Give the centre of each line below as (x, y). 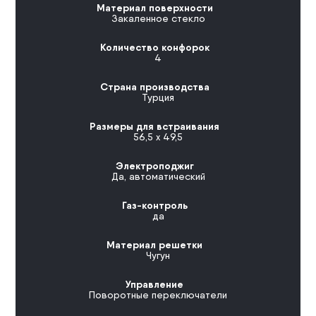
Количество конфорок (154, 48)
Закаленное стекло (158, 19)
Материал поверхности (154, 8)
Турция (158, 98)
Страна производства (154, 87)
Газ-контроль (154, 206)
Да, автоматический (158, 177)
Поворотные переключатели (158, 295)
